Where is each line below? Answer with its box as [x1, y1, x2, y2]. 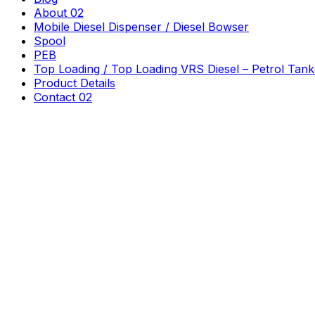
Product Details [34, 76, 115, 90]
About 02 [34, 6, 84, 20]
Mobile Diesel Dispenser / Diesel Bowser [34, 20, 249, 34]
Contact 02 [34, 90, 92, 104]
